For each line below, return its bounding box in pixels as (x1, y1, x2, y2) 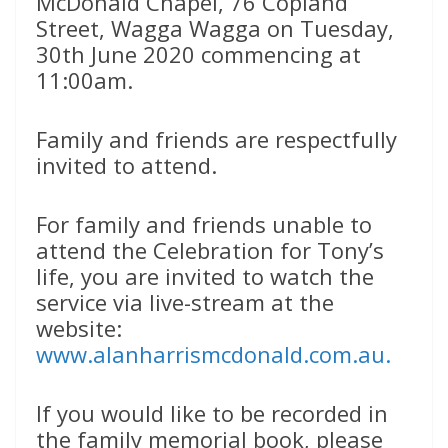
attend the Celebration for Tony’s (36, 235, 384, 265)
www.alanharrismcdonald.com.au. (36, 339, 391, 369)
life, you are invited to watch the (36, 261, 374, 291)
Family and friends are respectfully (36, 124, 397, 154)
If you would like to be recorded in (36, 398, 388, 428)
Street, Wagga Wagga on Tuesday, (36, 13, 394, 43)
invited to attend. (36, 150, 217, 180)
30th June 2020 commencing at (36, 39, 361, 69)
